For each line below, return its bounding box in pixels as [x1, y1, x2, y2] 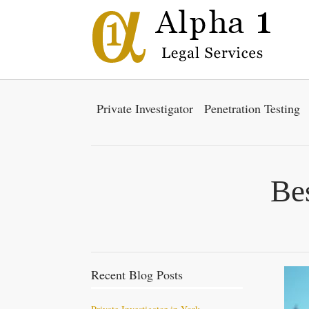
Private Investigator [97, 100, 193, 117]
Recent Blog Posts [91, 266, 183, 283]
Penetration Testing [204, 100, 300, 117]
